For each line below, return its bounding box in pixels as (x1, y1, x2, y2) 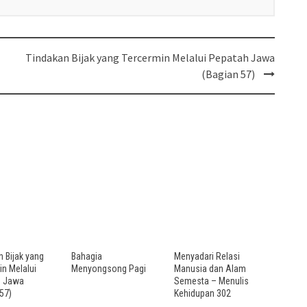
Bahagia (71, 250, 102, 262)
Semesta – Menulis (174, 275, 249, 286)
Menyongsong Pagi (71, 262, 146, 274)
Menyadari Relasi (174, 250, 240, 262)
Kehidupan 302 (174, 287, 231, 299)
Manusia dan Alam (174, 262, 246, 274)
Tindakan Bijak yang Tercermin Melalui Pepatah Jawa (25, 50, 275, 64)
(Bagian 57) (201, 66, 255, 81)
